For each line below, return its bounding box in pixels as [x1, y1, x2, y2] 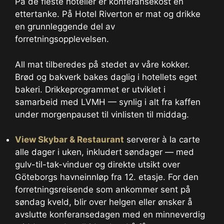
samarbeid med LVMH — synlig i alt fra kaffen [15, 96, 200, 107]
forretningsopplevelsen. [15, 34, 109, 44]
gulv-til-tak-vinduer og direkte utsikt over [15, 159, 180, 170]
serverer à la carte [126, 134, 200, 145]
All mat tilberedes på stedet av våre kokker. [15, 59, 190, 69]
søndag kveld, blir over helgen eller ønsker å [15, 197, 192, 207]
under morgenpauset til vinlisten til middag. [15, 109, 189, 119]
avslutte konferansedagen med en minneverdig [15, 209, 205, 220]
